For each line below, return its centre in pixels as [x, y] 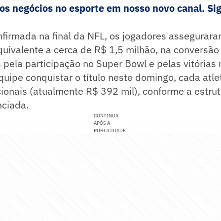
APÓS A [102, 123]
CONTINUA [106, 116]
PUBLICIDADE [110, 131]
